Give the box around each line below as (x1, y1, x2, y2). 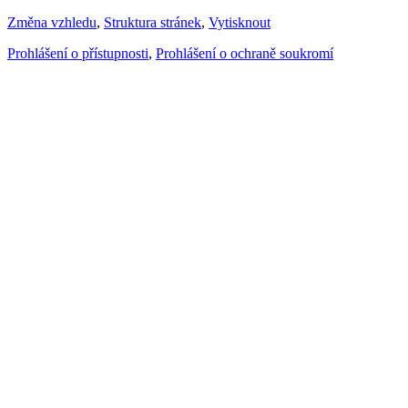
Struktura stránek (104, 15, 201, 31)
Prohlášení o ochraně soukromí (156, 46, 333, 62)
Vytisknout (209, 15, 270, 31)
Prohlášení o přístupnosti (7, 46, 148, 62)
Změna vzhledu (7, 15, 97, 31)
